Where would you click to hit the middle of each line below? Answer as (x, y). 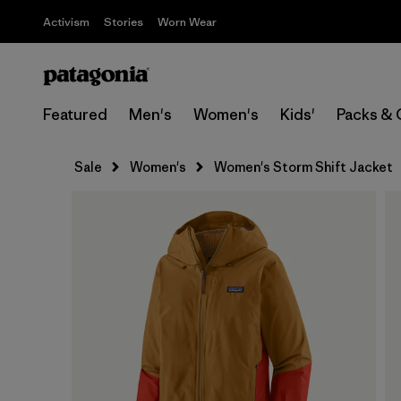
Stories (124, 22)
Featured (75, 115)
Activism (66, 22)
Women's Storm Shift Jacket (303, 167)
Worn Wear (187, 22)
